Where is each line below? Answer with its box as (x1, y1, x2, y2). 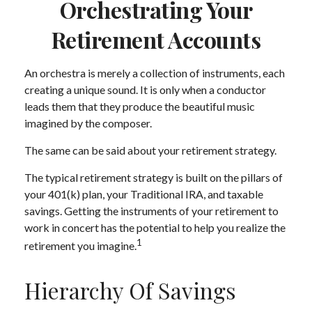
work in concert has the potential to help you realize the (24, 221, 286, 234)
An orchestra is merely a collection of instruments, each (24, 66, 285, 79)
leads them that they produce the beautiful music (24, 100, 255, 113)
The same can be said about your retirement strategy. (24, 143, 276, 157)
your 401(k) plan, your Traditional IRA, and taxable (24, 187, 263, 201)
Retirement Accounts (51, 24, 261, 54)
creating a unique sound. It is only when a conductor (24, 83, 266, 96)
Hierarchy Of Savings (24, 275, 236, 306)
